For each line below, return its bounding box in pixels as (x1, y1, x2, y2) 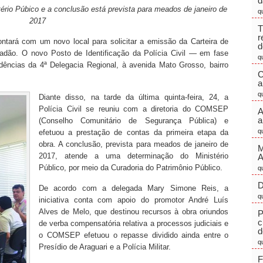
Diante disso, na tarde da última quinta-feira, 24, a (39, 93, 228, 102)
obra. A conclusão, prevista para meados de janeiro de (39, 140, 228, 149)
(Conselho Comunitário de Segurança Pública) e (39, 116, 228, 125)
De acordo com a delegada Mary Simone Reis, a (39, 184, 228, 193)
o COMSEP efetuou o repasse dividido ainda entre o (39, 231, 228, 240)
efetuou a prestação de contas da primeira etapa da (39, 128, 228, 137)
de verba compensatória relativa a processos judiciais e (39, 219, 228, 228)
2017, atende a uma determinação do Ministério (39, 151, 228, 160)
